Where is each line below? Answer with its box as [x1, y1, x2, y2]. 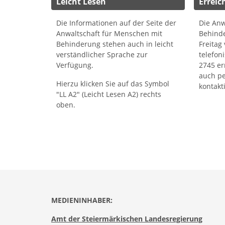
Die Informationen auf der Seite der [56, 18, 176, 28]
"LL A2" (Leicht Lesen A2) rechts [56, 89, 161, 99]
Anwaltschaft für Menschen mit [56, 29, 162, 39]
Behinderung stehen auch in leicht [56, 39, 173, 49]
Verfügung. [56, 60, 93, 70]
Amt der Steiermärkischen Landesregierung [51, 214, 202, 224]
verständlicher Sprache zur [56, 50, 148, 60]
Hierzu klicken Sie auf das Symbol [56, 79, 169, 89]
